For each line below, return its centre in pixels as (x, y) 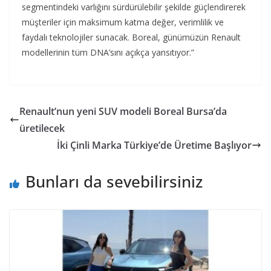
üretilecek (42, 128)
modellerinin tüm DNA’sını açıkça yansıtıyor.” (108, 52)
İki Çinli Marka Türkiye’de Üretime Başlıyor (154, 145)
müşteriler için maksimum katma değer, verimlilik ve (123, 22)
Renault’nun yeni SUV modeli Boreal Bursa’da (123, 111)
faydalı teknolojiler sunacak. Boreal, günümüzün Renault (131, 37)
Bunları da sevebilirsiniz (114, 181)
